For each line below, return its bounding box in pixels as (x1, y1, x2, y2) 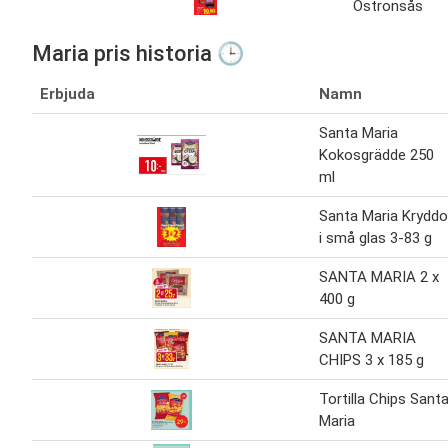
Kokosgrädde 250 (319, 146, 434, 165)
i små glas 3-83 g (319, 229, 432, 248)
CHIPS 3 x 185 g (319, 351, 424, 370)
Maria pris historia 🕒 (32, 41, 244, 67)
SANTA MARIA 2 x (319, 268, 439, 287)
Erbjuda (40, 85, 95, 104)
